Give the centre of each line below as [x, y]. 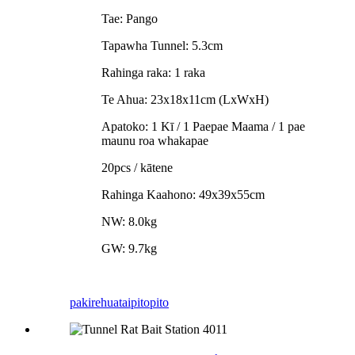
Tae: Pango [130, 19]
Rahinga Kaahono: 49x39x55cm [183, 195]
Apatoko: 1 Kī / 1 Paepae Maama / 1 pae [203, 127]
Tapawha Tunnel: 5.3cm [162, 46]
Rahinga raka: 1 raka [153, 73]
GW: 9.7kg [129, 249]
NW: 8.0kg [129, 222]
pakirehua [94, 303]
